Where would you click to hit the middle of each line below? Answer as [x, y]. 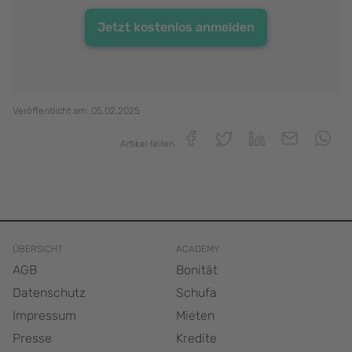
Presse [32, 339]
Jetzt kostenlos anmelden [176, 27]
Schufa [196, 293]
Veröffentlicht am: [52, 111]
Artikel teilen [147, 144]
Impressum [44, 316]
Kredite [196, 339]
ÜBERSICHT [38, 249]
